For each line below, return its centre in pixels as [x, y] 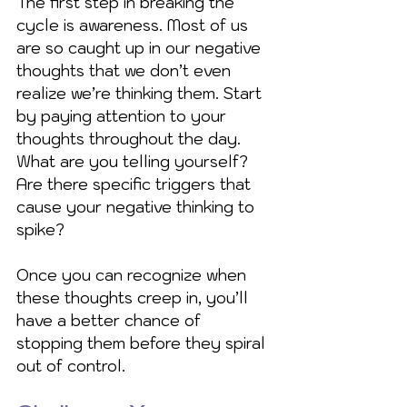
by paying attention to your [124, 116]
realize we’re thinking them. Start [141, 93]
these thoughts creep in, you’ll [134, 298]
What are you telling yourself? [134, 161]
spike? [40, 229]
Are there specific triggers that [136, 184]
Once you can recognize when [134, 275]
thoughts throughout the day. [131, 139]
